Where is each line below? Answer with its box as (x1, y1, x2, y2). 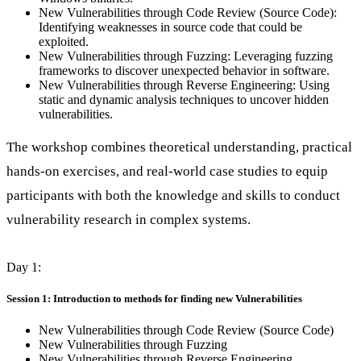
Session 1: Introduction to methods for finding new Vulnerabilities (6, 292, 302, 305)
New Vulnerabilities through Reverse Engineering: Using (39, 78, 330, 93)
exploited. (39, 35, 89, 49)
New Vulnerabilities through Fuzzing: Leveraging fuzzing (39, 49, 333, 64)
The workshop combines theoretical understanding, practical (6, 139, 352, 155)
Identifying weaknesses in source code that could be (39, 20, 302, 35)
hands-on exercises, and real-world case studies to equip (6, 163, 328, 179)
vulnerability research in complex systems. (6, 211, 251, 227)
